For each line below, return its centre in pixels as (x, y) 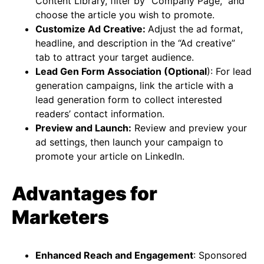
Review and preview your (189, 128)
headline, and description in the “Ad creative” (135, 43)
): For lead (229, 71)
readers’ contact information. (100, 113)
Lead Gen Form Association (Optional (121, 71)
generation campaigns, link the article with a (134, 85)
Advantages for (85, 193)
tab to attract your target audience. (115, 57)
